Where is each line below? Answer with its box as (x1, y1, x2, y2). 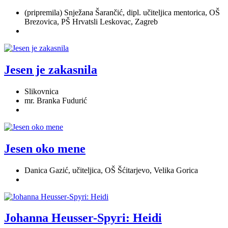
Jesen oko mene (4, 141, 85, 155)
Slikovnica (24, 87, 59, 96)
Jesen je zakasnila (4, 63, 97, 76)
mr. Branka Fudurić (24, 96, 87, 105)
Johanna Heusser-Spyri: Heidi (4, 211, 162, 225)
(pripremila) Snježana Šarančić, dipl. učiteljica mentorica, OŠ (24, 8, 220, 17)
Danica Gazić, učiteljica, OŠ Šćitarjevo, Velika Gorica (24, 165, 198, 175)
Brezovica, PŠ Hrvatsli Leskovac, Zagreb (24, 17, 158, 26)
